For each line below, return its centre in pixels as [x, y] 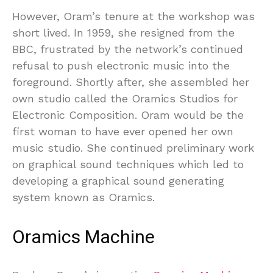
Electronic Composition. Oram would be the [128, 115]
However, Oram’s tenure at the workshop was [133, 16]
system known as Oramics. [83, 197]
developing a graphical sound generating [118, 180]
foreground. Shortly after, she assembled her [131, 82]
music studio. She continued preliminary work [133, 147]
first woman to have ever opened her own [123, 131]
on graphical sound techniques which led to [128, 164]
